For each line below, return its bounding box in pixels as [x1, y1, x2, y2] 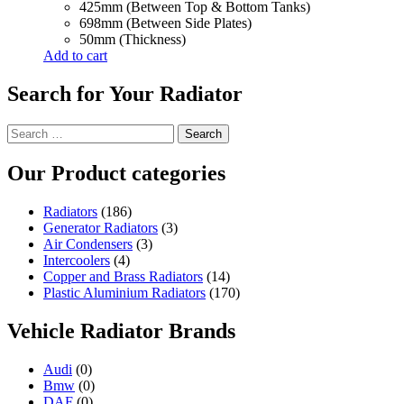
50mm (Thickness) [79, 32, 186, 48]
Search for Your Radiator [7, 82, 243, 106]
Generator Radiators [43, 219, 158, 235]
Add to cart [43, 48, 107, 64]
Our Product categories [7, 161, 225, 185]
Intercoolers [43, 252, 110, 268]
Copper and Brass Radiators [43, 268, 203, 284]
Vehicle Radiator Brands [7, 318, 235, 343]
